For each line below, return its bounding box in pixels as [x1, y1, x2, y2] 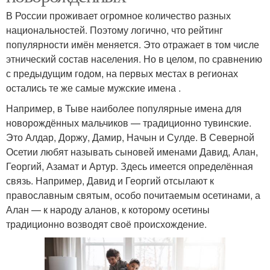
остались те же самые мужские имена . [6, 80, 181, 95]
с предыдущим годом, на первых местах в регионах [6, 66, 238, 80]
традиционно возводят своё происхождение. [6, 216, 207, 231]
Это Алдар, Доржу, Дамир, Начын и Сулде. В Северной [6, 130, 254, 144]
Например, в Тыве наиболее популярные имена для [6, 101, 242, 115]
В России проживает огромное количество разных [6, 8, 231, 22]
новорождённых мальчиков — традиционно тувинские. [6, 115, 251, 130]
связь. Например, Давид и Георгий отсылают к [6, 173, 214, 187]
